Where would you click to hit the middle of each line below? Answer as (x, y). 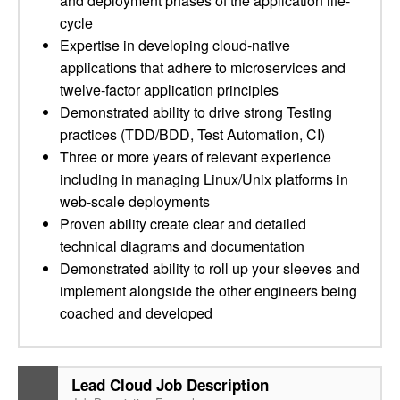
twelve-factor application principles (169, 90)
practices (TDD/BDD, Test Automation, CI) (192, 134)
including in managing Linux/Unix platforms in (204, 179)
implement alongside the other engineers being (208, 291)
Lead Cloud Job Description (170, 385)
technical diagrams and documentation (182, 246)
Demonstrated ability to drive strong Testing (196, 112)
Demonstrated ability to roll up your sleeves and (210, 268)
